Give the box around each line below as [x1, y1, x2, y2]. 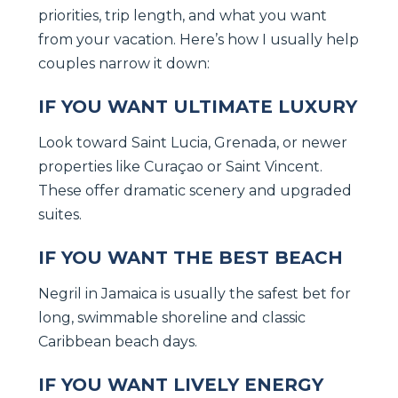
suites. [38, 205, 82, 223]
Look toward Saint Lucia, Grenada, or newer [38, 133, 347, 151]
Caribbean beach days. [38, 332, 197, 350]
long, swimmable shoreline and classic [38, 308, 306, 326]
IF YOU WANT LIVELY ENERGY [38, 373, 323, 395]
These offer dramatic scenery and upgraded [38, 181, 352, 199]
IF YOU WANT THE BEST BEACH [38, 246, 343, 268]
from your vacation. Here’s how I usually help [38, 30, 359, 48]
